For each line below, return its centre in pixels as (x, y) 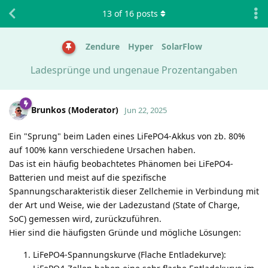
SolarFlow (182, 47)
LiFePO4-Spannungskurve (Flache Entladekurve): (130, 254)
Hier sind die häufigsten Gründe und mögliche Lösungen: (125, 232)
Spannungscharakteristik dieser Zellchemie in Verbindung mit (134, 191)
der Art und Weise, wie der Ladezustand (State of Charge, (124, 205)
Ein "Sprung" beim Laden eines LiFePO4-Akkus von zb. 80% (127, 136)
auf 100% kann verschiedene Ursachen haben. (102, 150)
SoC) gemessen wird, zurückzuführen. (85, 218)
